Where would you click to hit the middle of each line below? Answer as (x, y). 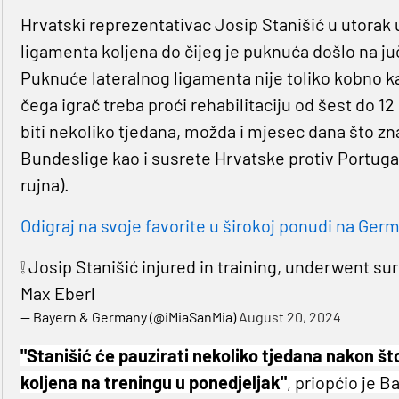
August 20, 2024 (289, 317)
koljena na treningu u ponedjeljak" (153, 383)
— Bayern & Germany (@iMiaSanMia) (129, 317)
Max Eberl (57, 293)
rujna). (45, 185)
